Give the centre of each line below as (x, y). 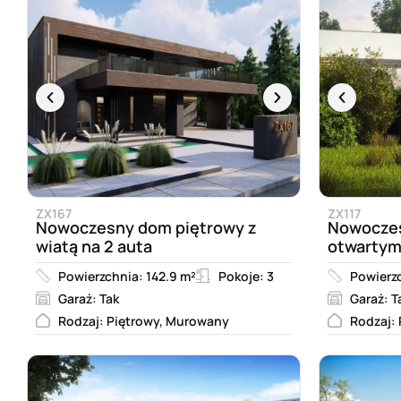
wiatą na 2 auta (94, 246)
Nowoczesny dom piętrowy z (146, 227)
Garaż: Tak (89, 298)
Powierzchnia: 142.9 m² (127, 276)
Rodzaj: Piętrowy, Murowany (144, 320)
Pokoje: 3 (246, 276)
